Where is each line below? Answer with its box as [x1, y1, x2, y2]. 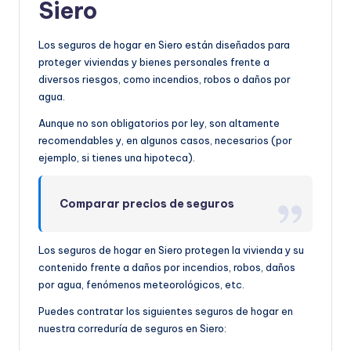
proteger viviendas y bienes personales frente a [38, 55, 270, 68]
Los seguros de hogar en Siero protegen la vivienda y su [38, 243, 304, 256]
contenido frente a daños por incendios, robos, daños [38, 260, 295, 273]
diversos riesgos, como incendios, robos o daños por [38, 72, 291, 85]
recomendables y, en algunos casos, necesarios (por [38, 133, 292, 147]
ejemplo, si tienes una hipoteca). [38, 150, 195, 164]
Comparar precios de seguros [60, 196, 235, 211]
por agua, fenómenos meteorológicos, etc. [38, 277, 244, 291]
